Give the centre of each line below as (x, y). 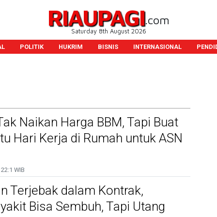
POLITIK (31, 47)
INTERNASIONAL (157, 47)
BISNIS (108, 47)
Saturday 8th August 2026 (108, 31)
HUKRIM (70, 47)
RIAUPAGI (96, 17)
